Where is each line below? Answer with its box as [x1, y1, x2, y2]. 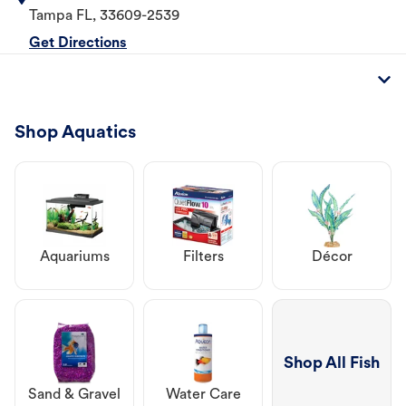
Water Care [165, 388, 241, 403]
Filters [182, 250, 224, 266]
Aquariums [39, 250, 110, 266]
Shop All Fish [284, 354, 380, 372]
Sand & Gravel [28, 388, 121, 403]
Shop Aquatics [14, 124, 136, 143]
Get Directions [29, 36, 127, 52]
